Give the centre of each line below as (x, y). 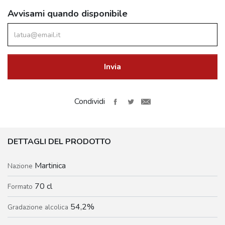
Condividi (89, 102)
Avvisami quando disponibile (68, 14)
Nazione (21, 166)
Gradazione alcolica (39, 207)
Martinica (50, 166)
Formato (21, 187)
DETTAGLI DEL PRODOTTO (59, 142)
